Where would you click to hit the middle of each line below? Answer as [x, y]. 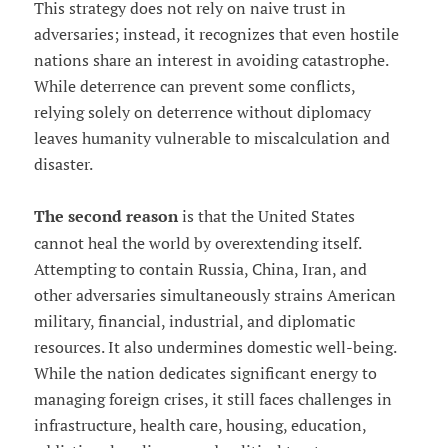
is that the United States [266, 215]
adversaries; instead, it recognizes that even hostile [216, 33]
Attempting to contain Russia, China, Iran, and [200, 268]
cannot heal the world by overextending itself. [197, 242]
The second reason [105, 216]
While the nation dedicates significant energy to [205, 372]
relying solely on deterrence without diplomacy [202, 111]
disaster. [63, 163]
